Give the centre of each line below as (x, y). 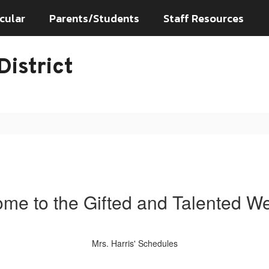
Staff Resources (204, 18)
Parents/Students (94, 18)
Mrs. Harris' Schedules (134, 243)
